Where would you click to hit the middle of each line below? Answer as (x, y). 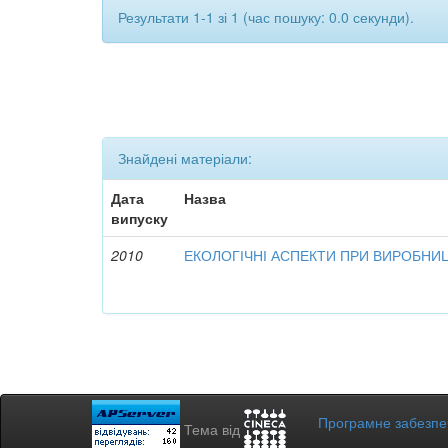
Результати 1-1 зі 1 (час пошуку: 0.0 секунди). (266, 16)
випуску (140, 217)
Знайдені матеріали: (185, 157)
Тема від (214, 428)
